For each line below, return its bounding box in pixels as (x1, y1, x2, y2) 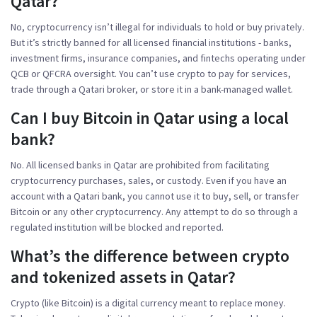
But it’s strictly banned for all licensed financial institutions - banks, (11, 35, 292, 49)
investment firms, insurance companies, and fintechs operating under (11, 51, 306, 64)
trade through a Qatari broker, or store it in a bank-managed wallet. (11, 82, 293, 96)
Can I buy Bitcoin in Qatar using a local (11, 106, 289, 129)
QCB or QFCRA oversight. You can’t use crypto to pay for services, (11, 67, 291, 80)
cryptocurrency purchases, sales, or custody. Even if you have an (11, 173, 287, 187)
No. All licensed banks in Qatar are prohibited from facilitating (11, 158, 270, 171)
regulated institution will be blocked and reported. (11, 220, 224, 234)
